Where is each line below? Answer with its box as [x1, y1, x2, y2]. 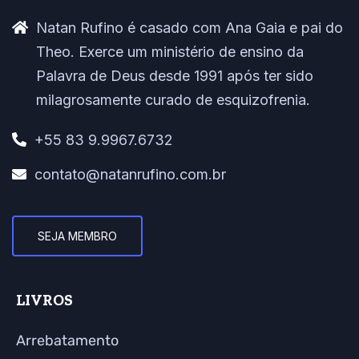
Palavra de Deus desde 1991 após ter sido [36, 67, 313, 85]
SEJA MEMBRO [38, 229, 117, 244]
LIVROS [16, 291, 73, 310]
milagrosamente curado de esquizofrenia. [36, 91, 310, 109]
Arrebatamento [16, 332, 119, 350]
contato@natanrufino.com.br [34, 166, 226, 184]
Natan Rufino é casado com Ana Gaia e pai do [36, 19, 343, 37]
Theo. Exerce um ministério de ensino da [36, 43, 304, 61]
